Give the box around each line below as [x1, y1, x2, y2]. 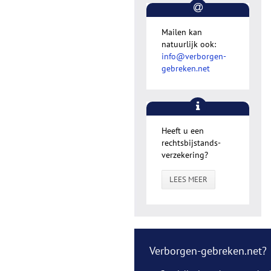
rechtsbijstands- [162, 137, 221, 148]
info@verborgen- [162, 51, 226, 62]
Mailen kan [162, 27, 202, 38]
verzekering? [162, 149, 208, 160]
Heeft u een [162, 125, 204, 136]
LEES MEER [169, 174, 207, 184]
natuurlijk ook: [162, 39, 216, 50]
